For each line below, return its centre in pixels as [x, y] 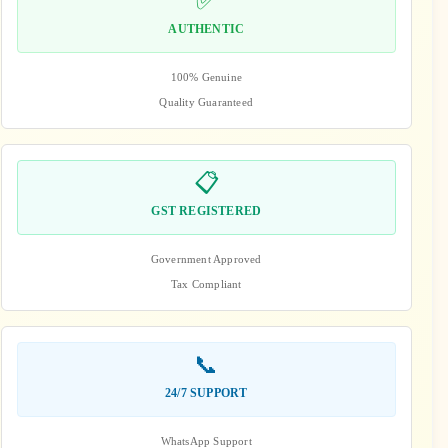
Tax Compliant [206, 283]
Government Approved [206, 258]
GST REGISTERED [206, 210]
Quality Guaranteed [206, 101]
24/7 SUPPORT [206, 392]
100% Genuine [206, 76]
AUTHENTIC [206, 28]
